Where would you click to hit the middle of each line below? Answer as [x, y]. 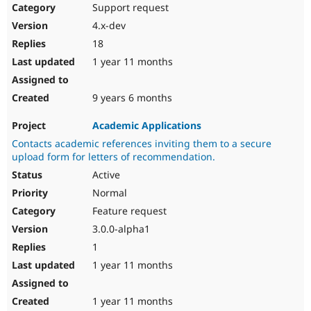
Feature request [128, 211]
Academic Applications [147, 126]
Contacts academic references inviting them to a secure [142, 144]
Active [105, 175]
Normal [108, 193]
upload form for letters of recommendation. [114, 157]
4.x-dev [108, 26]
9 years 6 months [131, 98]
